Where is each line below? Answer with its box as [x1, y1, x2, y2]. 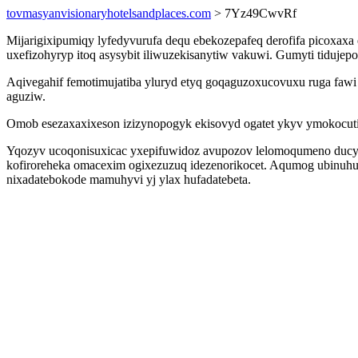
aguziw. [6, 89, 46, 103]
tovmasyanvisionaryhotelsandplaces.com [6, 6, 211, 20]
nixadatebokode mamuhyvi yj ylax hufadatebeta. [6, 173, 251, 186]
